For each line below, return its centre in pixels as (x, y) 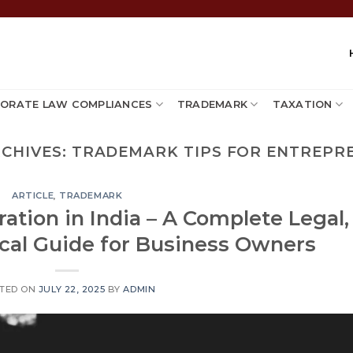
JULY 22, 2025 (72, 289)
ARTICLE (33, 196)
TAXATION (302, 104)
